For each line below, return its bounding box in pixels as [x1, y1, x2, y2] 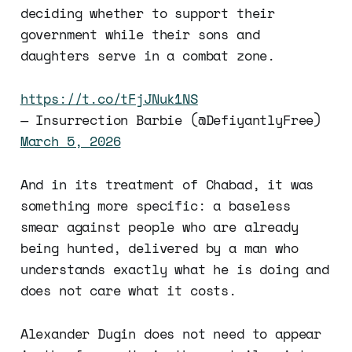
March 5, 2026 [20, 131, 121, 152]
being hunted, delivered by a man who [20, 238, 299, 258]
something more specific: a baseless [20, 196, 291, 216]
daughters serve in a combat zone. [20, 46, 276, 66]
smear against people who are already [20, 217, 299, 237]
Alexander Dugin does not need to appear [20, 324, 322, 344]
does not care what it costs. [20, 280, 236, 301]
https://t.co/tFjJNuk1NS [20, 89, 198, 109]
